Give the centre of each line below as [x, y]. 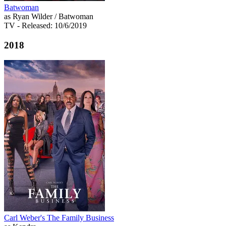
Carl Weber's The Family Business [59, 218]
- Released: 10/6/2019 [52, 25]
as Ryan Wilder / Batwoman [49, 16]
